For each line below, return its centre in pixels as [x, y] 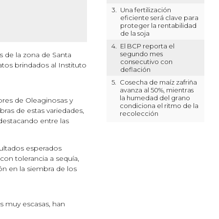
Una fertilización [145, 10]
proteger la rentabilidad [158, 25]
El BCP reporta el [147, 46]
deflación [135, 69]
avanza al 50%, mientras [156, 90]
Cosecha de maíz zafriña [158, 82]
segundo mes [141, 54]
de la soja [135, 33]
